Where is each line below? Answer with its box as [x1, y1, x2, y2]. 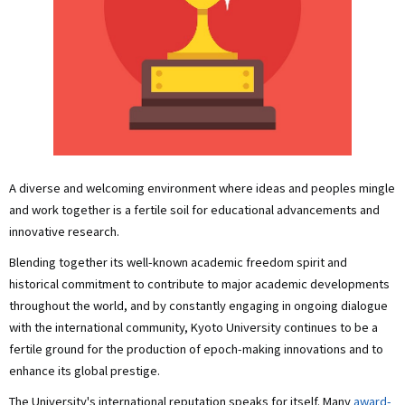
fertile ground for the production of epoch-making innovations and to [9, 340, 383, 358]
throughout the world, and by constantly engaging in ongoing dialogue [9, 297, 388, 315]
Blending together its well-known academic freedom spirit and [9, 253, 347, 271]
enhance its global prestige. [9, 362, 160, 380]
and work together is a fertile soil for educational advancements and [9, 201, 380, 219]
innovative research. [9, 222, 119, 240]
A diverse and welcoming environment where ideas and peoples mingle [9, 179, 395, 197]
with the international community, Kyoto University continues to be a [9, 318, 378, 336]
